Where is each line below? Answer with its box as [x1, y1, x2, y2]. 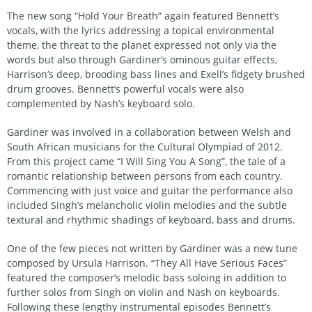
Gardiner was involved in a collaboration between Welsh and [7, 125, 291, 139]
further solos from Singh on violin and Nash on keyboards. [7, 286, 280, 299]
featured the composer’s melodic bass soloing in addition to [7, 271, 286, 285]
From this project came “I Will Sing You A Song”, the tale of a [7, 155, 286, 169]
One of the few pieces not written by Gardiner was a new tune [7, 242, 297, 256]
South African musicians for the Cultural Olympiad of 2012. [7, 140, 283, 154]
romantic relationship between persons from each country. [7, 169, 283, 183]
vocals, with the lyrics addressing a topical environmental [7, 24, 274, 38]
